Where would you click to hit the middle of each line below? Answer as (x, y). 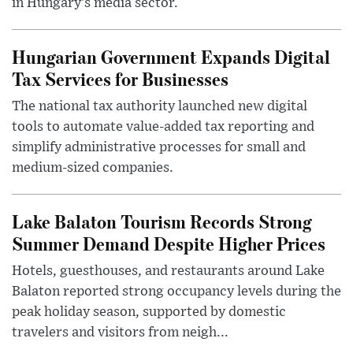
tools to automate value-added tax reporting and (163, 127)
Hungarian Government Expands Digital (171, 57)
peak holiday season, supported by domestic (149, 312)
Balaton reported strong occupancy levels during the (176, 292)
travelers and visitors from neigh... (120, 333)
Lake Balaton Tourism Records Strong (162, 221)
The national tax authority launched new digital (160, 107)
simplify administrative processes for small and (159, 148)
